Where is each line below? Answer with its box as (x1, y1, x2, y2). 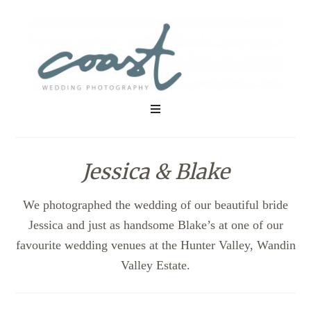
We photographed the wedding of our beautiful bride (23, 198, 288, 212)
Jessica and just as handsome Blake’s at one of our (28, 218, 283, 232)
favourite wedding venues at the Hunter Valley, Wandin (15, 238, 296, 252)
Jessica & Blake (81, 158, 230, 185)
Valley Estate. (121, 258, 190, 272)
